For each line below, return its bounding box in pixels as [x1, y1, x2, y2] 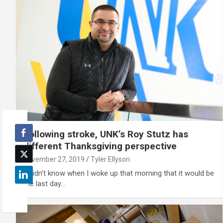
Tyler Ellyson [91, 155, 130, 163]
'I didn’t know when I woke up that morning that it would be [23, 168, 214, 178]
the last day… [23, 179, 65, 188]
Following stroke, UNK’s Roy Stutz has [23, 128, 188, 140]
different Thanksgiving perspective [23, 140, 177, 152]
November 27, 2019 [23, 155, 85, 163]
